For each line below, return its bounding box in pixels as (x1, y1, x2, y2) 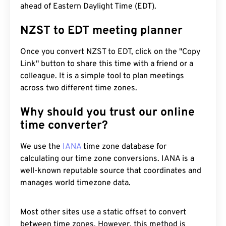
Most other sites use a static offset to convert (20, 207, 186, 217)
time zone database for (81, 142, 166, 152)
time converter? (20, 119, 108, 133)
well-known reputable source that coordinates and (20, 166, 201, 176)
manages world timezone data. (20, 178, 131, 188)
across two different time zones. (20, 83, 137, 93)
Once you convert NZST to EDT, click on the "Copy (20, 47, 200, 57)
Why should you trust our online (20, 105, 195, 120)
